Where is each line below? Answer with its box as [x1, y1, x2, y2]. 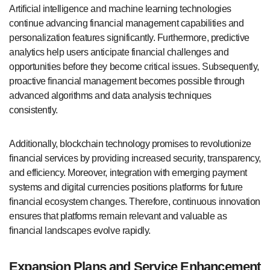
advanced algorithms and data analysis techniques [9, 90, 212, 101]
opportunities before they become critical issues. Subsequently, [9, 61, 259, 72]
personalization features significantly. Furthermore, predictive [9, 32, 250, 43]
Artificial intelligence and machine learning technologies [9, 3, 231, 14]
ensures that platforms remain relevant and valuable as [9, 210, 227, 221]
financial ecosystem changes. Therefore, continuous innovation [9, 196, 260, 207]
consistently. [9, 104, 58, 115]
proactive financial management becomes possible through [9, 75, 245, 86]
